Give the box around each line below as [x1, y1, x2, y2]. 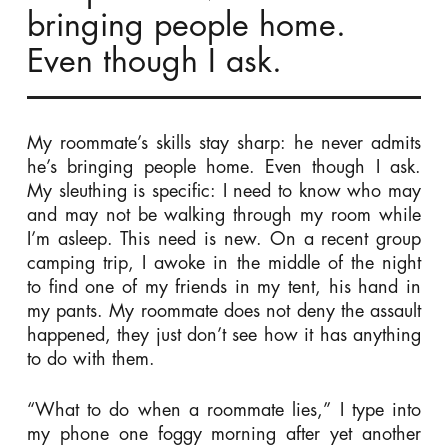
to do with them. [26, 349, 155, 368]
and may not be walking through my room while [26, 205, 422, 224]
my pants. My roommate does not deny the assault [26, 301, 422, 320]
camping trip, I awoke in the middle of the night [26, 253, 422, 272]
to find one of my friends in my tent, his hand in [26, 277, 422, 296]
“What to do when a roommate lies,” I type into [26, 400, 422, 419]
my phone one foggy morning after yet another [26, 424, 422, 443]
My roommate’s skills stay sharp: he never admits [26, 133, 422, 152]
